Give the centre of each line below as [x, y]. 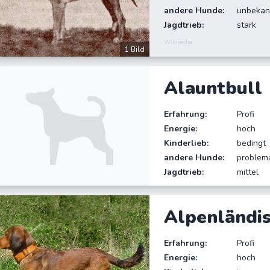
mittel [247, 172]
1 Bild [135, 50]
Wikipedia [178, 42]
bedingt [251, 143]
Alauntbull [213, 89]
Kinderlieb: [187, 143]
